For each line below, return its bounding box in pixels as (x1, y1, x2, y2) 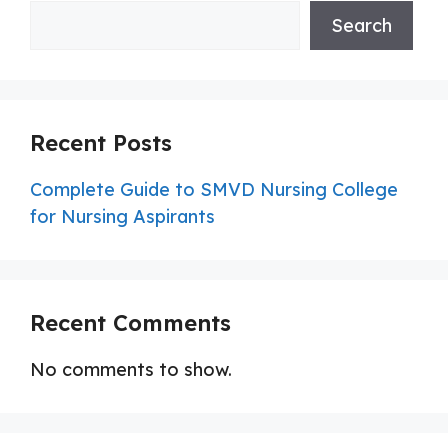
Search (331, 14, 392, 37)
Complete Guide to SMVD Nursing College (30, 178, 398, 201)
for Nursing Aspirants (30, 205, 215, 228)
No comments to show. (30, 358, 232, 381)
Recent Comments (30, 309, 231, 337)
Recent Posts (30, 129, 172, 157)
